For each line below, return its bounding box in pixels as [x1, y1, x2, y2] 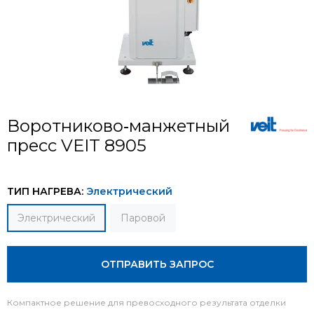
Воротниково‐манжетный [7, 116, 230, 136]
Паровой [121, 212, 165, 224]
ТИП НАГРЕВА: [7, 185, 86, 198]
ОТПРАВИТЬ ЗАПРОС [100, 258, 214, 271]
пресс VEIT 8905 [7, 135, 146, 156]
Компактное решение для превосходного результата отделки [7, 297, 286, 308]
